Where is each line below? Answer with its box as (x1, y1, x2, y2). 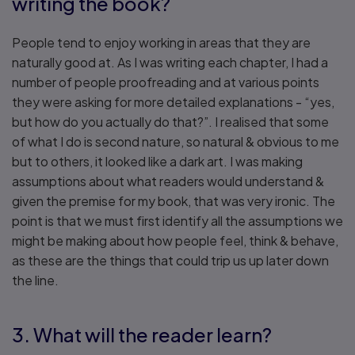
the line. (12, 272, 61, 288)
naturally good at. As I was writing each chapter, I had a (12, 54, 328, 71)
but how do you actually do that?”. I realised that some (12, 113, 329, 130)
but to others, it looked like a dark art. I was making (12, 153, 303, 170)
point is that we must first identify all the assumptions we (12, 212, 343, 229)
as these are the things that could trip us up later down (12, 252, 329, 269)
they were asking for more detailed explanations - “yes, (12, 94, 334, 110)
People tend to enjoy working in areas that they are (12, 34, 311, 51)
